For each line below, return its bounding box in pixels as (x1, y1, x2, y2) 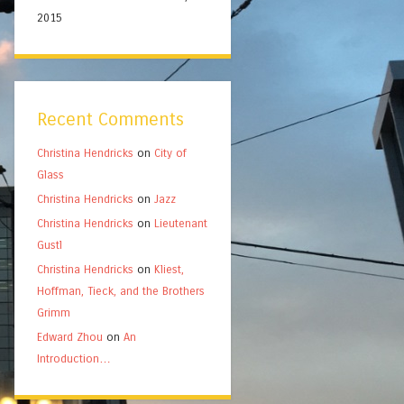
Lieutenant (154, 216, 207, 230)
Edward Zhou (37, 330, 103, 344)
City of (154, 146, 187, 160)
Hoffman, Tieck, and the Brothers (37, 284, 205, 298)
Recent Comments (37, 107, 184, 131)
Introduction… (37, 352, 111, 365)
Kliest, (154, 262, 184, 276)
